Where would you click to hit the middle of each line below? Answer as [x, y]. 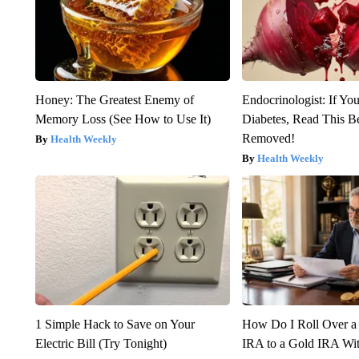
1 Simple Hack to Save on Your [115, 325]
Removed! [269, 139]
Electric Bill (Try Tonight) [101, 344]
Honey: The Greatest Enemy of [114, 100]
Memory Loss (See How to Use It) [123, 119]
